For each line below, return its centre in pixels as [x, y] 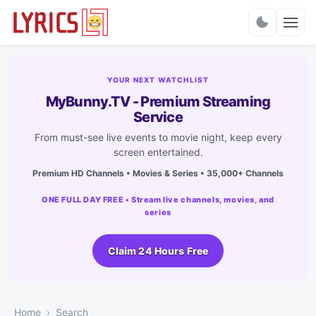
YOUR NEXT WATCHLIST [158, 79]
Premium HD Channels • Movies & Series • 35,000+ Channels [158, 173]
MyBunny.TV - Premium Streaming [158, 101]
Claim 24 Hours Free [158, 250]
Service [158, 117]
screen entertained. [158, 152]
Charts [158, 29]
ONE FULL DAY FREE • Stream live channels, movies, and [158, 199]
